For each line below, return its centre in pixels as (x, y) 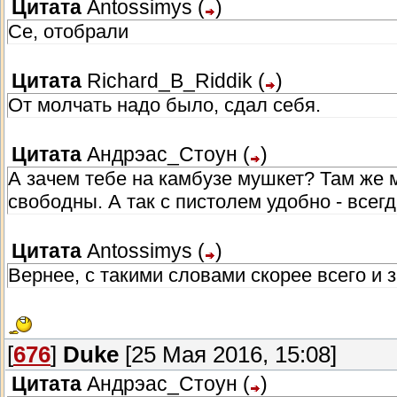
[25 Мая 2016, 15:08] (228, 355)
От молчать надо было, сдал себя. (164, 105)
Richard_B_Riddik (170, 82)
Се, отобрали (68, 32)
